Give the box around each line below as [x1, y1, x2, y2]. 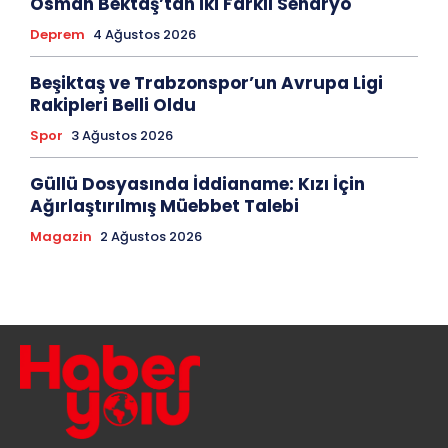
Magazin [30, 227, 92, 247]
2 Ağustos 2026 [100, 227, 202, 247]
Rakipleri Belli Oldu [30, 93, 196, 118]
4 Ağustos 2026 [93, 25, 196, 45]
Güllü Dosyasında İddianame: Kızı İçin [30, 172, 365, 197]
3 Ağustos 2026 [71, 126, 173, 146]
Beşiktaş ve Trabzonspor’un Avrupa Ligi [30, 71, 383, 96]
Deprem [30, 25, 85, 45]
